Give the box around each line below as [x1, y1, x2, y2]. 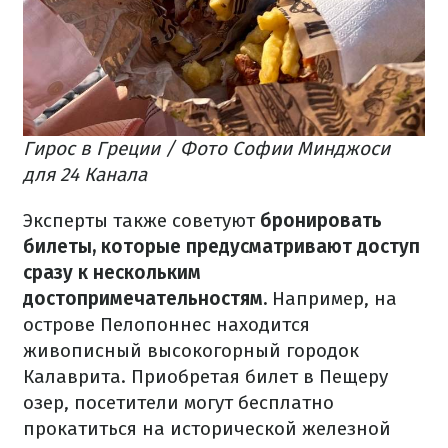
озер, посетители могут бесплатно [23, 391, 334, 415]
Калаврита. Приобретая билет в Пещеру [23, 365, 388, 389]
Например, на [267, 287, 397, 311]
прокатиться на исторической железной [23, 417, 391, 441]
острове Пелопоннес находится [23, 313, 310, 337]
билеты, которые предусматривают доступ [23, 235, 420, 259]
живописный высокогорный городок [23, 339, 359, 363]
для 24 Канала [23, 163, 147, 187]
